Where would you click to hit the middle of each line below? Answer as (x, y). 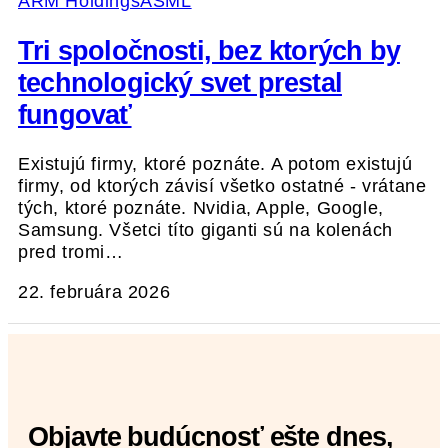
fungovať (75, 114)
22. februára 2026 (94, 292)
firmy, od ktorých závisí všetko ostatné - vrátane (222, 186)
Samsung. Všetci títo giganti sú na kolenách (205, 230)
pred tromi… (71, 252)
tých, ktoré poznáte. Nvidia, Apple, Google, (201, 208)
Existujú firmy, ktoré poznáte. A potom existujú (215, 164)
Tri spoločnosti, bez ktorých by (209, 50)
